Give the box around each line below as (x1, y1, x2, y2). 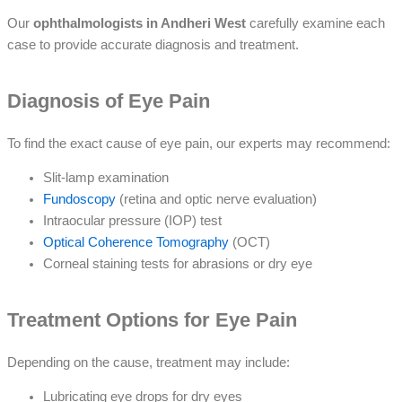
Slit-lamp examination (43, 170, 169, 186)
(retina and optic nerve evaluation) (119, 192, 317, 207)
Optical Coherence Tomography (43, 235, 232, 250)
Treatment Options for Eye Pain (7, 309, 297, 332)
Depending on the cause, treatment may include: (7, 354, 290, 370)
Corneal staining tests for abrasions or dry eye (43, 257, 312, 272)
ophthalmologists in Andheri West (33, 16, 246, 31)
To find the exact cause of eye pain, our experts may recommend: (7, 135, 390, 151)
